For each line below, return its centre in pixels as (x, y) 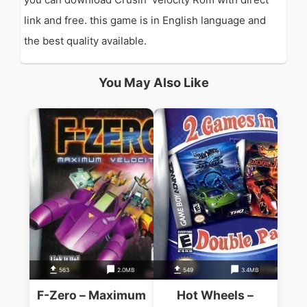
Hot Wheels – (216, 295)
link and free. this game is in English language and (145, 20)
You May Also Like (153, 83)
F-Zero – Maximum (92, 295)
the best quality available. (85, 41)
